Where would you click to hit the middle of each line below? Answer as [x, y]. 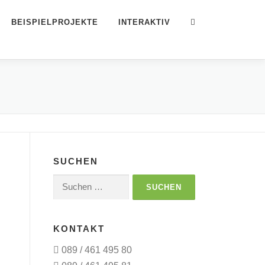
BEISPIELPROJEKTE [55, 22]
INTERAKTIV [144, 22]
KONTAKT [79, 229]
